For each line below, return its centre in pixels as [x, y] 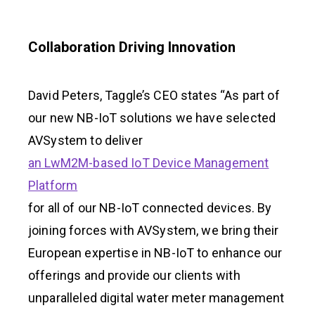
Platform [53, 185]
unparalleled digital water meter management [156, 297]
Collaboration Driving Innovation [132, 47]
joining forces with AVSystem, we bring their [154, 230]
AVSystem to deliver [85, 140]
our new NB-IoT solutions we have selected [152, 117]
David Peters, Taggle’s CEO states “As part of [154, 95]
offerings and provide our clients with [134, 275]
